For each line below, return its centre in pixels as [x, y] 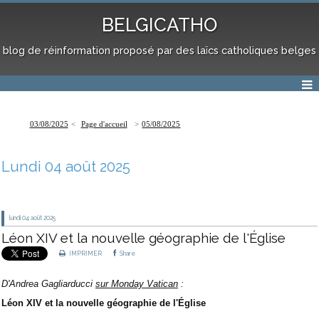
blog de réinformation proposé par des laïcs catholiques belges [159, 50]
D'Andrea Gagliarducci [48, 284]
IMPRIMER [85, 254]
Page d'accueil [104, 124]
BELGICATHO [159, 25]
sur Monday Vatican [137, 284]
